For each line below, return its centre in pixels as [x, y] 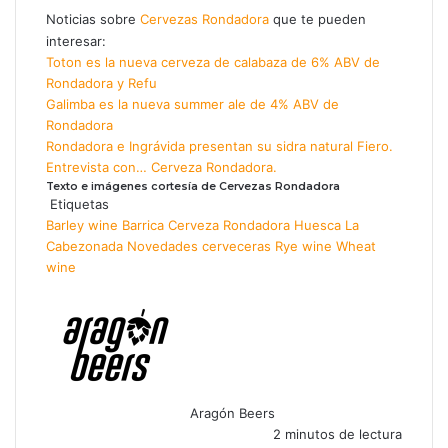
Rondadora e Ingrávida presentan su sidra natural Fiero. [219, 145]
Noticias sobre [93, 18]
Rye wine [303, 245]
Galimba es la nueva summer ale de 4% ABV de [192, 103]
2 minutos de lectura [335, 433]
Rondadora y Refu [101, 82]
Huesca [317, 224]
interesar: [76, 40]
